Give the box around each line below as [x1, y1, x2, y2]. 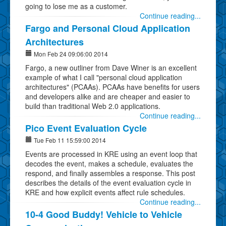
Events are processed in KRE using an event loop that [25, 148, 197, 159]
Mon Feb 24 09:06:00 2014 [32, 49, 108, 58]
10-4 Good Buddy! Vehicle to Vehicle [25, 207, 182, 221]
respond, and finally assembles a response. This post [25, 167, 195, 178]
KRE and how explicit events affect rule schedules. [25, 187, 185, 197]
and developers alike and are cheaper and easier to [25, 91, 190, 101]
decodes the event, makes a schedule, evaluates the [25, 158, 193, 168]
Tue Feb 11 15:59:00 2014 [32, 135, 106, 144]
